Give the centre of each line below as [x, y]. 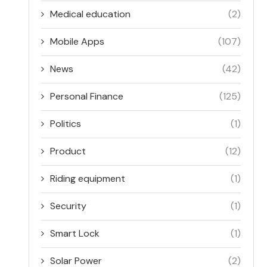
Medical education [91, 14]
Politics [66, 124]
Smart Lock [75, 233]
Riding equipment [88, 178]
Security [69, 206]
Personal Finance [87, 96]
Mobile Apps [77, 41]
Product [68, 151]
